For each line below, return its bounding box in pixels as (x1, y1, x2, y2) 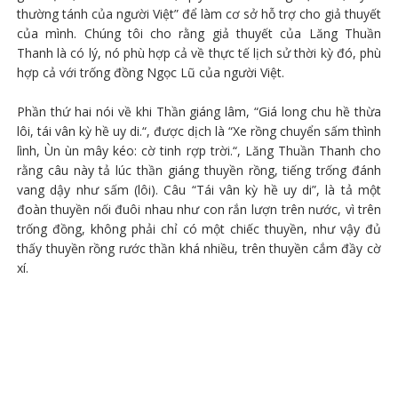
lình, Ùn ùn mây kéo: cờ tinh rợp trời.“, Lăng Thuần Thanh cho (16, 141, 382, 159)
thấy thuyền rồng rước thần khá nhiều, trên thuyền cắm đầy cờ (16, 239, 382, 257)
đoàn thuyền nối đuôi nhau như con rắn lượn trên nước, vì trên (16, 200, 382, 218)
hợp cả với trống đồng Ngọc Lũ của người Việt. (16, 63, 284, 81)
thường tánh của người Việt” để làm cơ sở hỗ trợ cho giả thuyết (16, 4, 382, 22)
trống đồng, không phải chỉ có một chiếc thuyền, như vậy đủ (16, 219, 382, 237)
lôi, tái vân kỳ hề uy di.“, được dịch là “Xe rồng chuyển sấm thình (16, 122, 382, 139)
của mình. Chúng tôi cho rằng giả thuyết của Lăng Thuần (16, 24, 382, 42)
